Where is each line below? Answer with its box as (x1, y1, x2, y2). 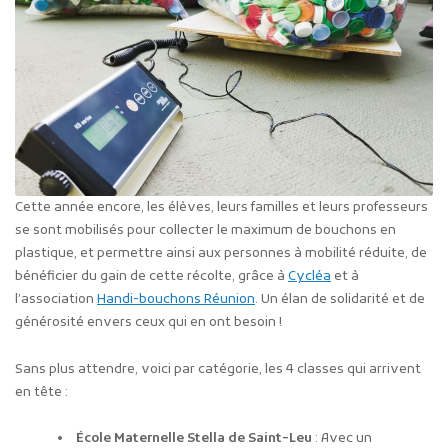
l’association (15, 290, 97, 308)
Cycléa (288, 267, 331, 285)
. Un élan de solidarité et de (255, 290, 425, 308)
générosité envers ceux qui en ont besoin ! (15, 313, 282, 331)
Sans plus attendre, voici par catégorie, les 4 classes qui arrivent (15, 360, 421, 378)
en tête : (15, 383, 68, 401)
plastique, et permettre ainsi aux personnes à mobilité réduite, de (15, 244, 427, 262)
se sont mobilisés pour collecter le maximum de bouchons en (15, 221, 396, 239)
